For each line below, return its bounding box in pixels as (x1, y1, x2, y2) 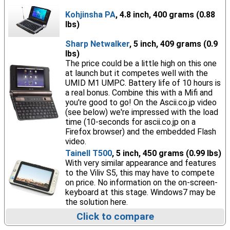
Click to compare (76, 210, 154, 222)
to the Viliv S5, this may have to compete (65, 168, 215, 178)
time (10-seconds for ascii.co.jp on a (65, 117, 196, 127)
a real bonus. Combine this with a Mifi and (65, 88, 213, 98)
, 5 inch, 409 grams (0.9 (129, 39, 218, 49)
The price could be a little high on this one (65, 59, 217, 68)
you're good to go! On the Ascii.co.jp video (65, 98, 217, 107)
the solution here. (65, 197, 128, 207)
